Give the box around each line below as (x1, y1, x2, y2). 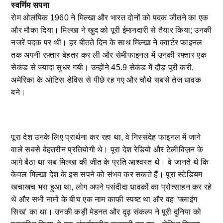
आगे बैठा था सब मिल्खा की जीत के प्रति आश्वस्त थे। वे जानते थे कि (11, 158, 209, 167)
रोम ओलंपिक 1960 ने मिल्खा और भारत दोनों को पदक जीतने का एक (11, 13, 209, 22)
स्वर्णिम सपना (11, 1, 49, 10)
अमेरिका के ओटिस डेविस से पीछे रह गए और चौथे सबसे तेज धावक (11, 76, 202, 85)
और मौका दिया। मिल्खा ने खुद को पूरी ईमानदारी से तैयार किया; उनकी (11, 26, 212, 35)
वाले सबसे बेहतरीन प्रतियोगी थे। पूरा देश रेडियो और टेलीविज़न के (11, 145, 204, 154)
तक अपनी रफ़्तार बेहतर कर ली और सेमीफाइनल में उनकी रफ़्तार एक (11, 51, 207, 60)
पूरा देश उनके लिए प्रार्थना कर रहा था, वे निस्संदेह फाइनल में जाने (11, 133, 201, 142)
